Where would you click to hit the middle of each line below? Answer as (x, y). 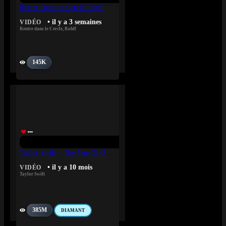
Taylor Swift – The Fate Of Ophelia (109, 153)
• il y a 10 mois (70, 167)
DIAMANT (73, 211)
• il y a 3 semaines (74, 22)
